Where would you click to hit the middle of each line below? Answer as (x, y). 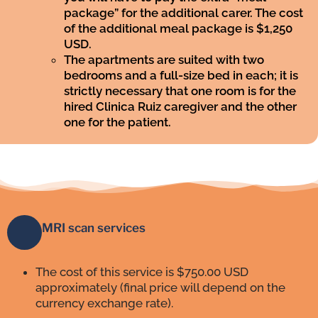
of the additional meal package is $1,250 (178, 29)
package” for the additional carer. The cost (183, 13)
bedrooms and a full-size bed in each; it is (181, 76)
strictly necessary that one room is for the (180, 91)
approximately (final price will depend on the (160, 288)
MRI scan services (94, 228)
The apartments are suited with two (164, 60)
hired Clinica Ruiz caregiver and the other (180, 107)
